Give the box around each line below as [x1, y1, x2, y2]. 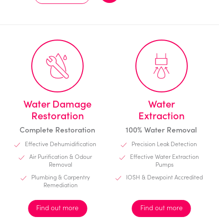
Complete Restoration [20, 124, 96, 134]
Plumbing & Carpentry [31, 172, 90, 181]
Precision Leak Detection [131, 139, 197, 148]
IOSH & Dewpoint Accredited [126, 172, 203, 181]
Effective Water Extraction [130, 152, 199, 160]
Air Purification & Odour [29, 152, 92, 160]
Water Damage [23, 96, 92, 110]
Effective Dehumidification [24, 139, 96, 148]
